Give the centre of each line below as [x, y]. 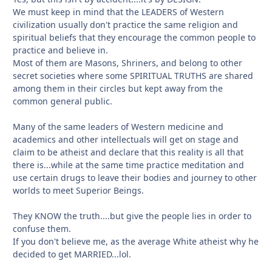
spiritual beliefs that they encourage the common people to [134, 38]
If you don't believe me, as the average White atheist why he [136, 242]
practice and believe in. [60, 50]
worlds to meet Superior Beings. [78, 191]
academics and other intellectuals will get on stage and [126, 140]
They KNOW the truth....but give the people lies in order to [132, 216]
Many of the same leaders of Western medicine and [118, 127]
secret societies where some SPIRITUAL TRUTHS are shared [133, 76]
